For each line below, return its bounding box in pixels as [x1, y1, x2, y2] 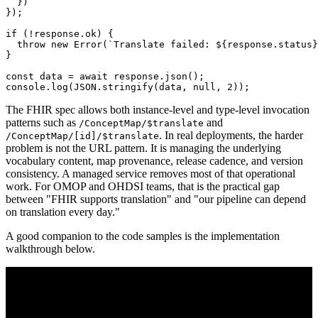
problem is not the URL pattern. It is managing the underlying [6, 142, 281, 154]
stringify [102, 82, 153, 92]
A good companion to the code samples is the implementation [6, 230, 280, 242]
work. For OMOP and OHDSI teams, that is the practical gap [6, 180, 280, 192]
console [6, 82, 45, 92]
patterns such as [6, 116, 79, 128]
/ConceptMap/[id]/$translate [6, 131, 159, 141]
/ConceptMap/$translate [79, 118, 204, 128]
